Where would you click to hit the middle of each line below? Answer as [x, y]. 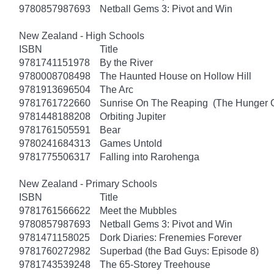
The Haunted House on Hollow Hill [176, 76]
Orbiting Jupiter [133, 116]
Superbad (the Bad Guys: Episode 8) [179, 251]
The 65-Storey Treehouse [155, 264]
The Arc [117, 89]
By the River [126, 62]
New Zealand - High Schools [82, 35]
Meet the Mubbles [138, 210]
